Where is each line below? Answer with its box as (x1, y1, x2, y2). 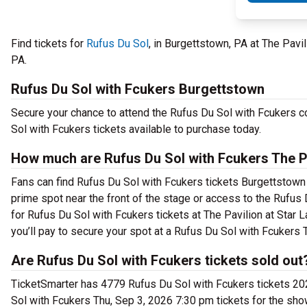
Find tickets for (11, 37, 86, 50)
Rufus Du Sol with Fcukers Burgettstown (11, 81, 265, 97)
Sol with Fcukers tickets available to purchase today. (11, 123, 261, 136)
